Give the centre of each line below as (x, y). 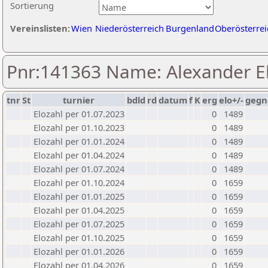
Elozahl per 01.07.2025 (79, 224)
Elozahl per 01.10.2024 (79, 182)
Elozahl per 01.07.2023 (79, 114)
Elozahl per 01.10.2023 (79, 127)
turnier (79, 100)
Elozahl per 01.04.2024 (79, 155)
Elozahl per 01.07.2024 (79, 169)
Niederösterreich (130, 28)
